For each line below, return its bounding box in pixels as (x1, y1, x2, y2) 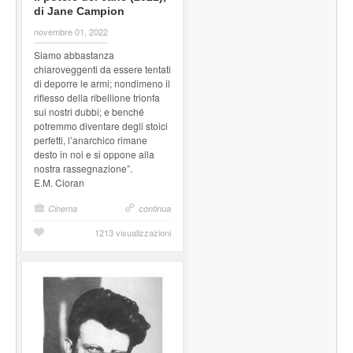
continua (139, 202, 171, 214)
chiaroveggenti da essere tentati (34, 61, 171, 76)
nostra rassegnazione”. (34, 161, 132, 175)
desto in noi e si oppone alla (34, 147, 154, 161)
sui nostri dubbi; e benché (34, 104, 144, 118)
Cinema (48, 202, 77, 214)
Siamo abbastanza (34, 47, 114, 61)
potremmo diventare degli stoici (34, 118, 168, 132)
